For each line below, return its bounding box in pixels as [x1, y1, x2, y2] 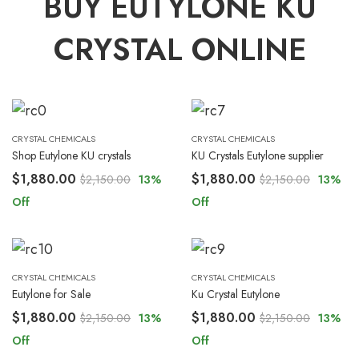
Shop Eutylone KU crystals [12, 147, 131, 164]
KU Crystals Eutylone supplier [192, 147, 324, 164]
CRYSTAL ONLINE [53, 26, 306, 71]
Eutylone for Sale [12, 286, 91, 303]
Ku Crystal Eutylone [192, 286, 280, 303]
